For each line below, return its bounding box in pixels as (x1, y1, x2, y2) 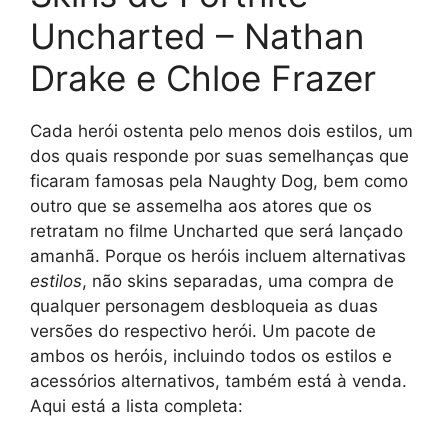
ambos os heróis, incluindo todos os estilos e (30, 345, 392, 366)
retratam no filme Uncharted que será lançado (30, 220, 403, 241)
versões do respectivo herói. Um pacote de (30, 320, 376, 341)
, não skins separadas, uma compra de (82, 270, 394, 291)
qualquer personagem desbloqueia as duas (30, 295, 378, 316)
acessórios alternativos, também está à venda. (30, 370, 407, 391)
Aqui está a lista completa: (30, 395, 243, 416)
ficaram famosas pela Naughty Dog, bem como (30, 170, 408, 191)
